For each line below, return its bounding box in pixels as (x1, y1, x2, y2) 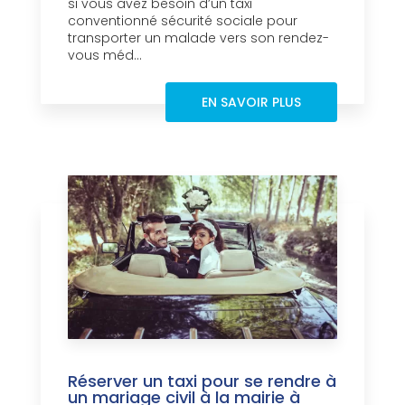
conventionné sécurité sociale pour (68, 12, 297, 31)
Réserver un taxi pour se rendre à (68, 370, 336, 393)
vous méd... (68, 46, 142, 65)
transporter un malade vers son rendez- (68, 29, 329, 48)
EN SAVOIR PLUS (202, 93, 301, 112)
